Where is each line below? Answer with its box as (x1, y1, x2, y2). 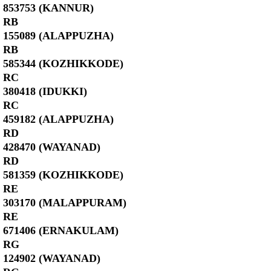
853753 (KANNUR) (3, 2, 94, 14)
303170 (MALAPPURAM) (3, 197, 126, 209)
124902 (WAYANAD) (3, 252, 100, 264)
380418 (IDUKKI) (3, 85, 87, 97)
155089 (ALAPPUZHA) (3, 30, 114, 42)
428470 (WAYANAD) (3, 141, 100, 153)
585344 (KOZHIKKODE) (3, 57, 123, 70)
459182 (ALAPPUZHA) (3, 113, 114, 125)
